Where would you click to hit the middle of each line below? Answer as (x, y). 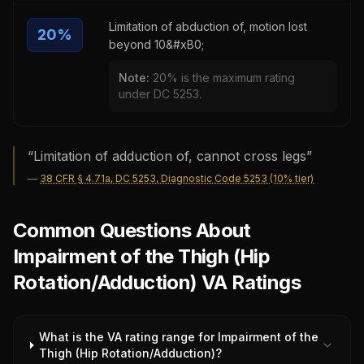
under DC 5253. (160, 94)
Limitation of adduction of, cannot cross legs (170, 156)
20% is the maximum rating (224, 78)
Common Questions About (132, 230)
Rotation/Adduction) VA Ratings (157, 282)
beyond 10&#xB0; (156, 44)
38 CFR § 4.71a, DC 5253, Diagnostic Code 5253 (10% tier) (177, 178)
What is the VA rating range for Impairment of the (179, 337)
